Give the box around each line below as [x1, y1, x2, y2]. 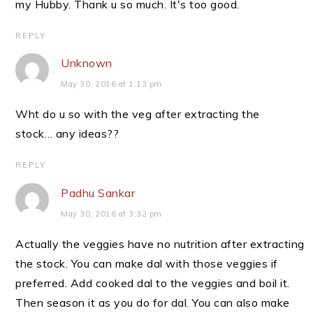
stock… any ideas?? [15, 126, 119, 140]
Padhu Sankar [61, 186, 136, 200]
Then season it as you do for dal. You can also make [15, 296, 290, 310]
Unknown [61, 56, 112, 70]
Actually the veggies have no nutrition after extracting [15, 237, 305, 251]
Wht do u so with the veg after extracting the [15, 107, 260, 121]
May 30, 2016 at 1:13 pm [61, 79, 162, 89]
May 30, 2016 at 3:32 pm [61, 209, 162, 219]
